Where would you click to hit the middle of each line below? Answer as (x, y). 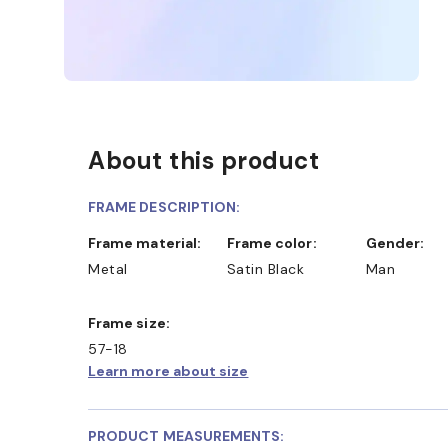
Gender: (400, 242)
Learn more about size (168, 370)
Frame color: (275, 242)
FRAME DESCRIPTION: (164, 206)
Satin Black (265, 268)
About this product (203, 160)
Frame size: (133, 322)
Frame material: (149, 242)
